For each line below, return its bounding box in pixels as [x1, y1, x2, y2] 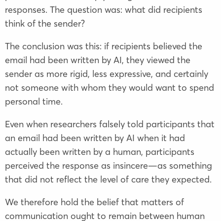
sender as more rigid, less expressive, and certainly [5, 68, 208, 80]
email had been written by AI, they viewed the [5, 54, 190, 66]
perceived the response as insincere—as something [5, 160, 212, 172]
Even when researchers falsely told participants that [5, 118, 215, 130]
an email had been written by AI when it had [5, 132, 185, 144]
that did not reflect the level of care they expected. [5, 174, 212, 185]
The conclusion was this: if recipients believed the [5, 40, 202, 52]
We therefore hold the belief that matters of [5, 196, 184, 208]
